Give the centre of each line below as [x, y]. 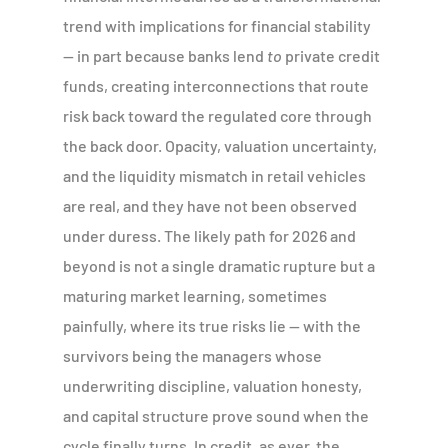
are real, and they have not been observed [210, 205]
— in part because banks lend [165, 55]
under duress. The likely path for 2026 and [210, 235]
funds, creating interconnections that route [216, 85]
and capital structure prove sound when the [216, 415]
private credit [331, 55]
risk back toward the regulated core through [218, 115]
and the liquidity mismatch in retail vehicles [215, 175]
